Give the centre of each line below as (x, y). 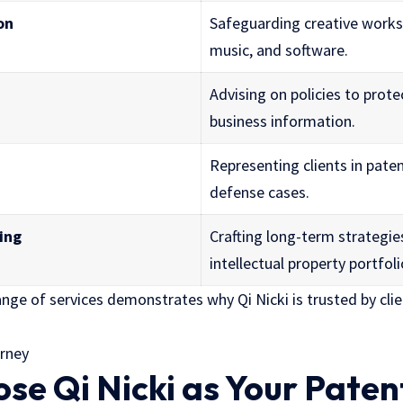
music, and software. (279, 49)
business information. (282, 121)
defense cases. (260, 192)
